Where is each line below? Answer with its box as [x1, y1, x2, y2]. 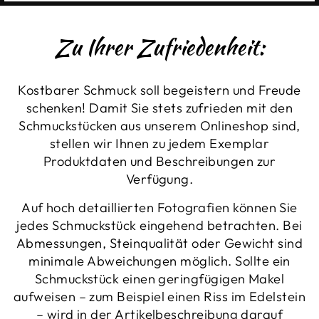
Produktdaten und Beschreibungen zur [43, 153, 276, 169]
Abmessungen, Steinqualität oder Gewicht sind [16, 235, 303, 251]
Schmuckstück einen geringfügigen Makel [34, 271, 285, 287]
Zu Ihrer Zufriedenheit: [54, 31, 265, 63]
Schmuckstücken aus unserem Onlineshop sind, [19, 117, 300, 134]
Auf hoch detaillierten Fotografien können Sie [21, 199, 298, 216]
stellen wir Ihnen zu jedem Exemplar [49, 135, 270, 152]
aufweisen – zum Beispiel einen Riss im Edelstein [13, 288, 306, 305]
